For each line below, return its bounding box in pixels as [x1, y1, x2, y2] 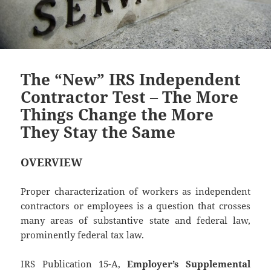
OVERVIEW [21, 154, 83, 169]
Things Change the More [21, 103, 214, 125]
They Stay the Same [21, 120, 176, 143]
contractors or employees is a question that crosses [21, 199, 250, 212]
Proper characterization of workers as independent [21, 184, 250, 197]
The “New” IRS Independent [21, 68, 241, 90]
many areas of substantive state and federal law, [21, 214, 250, 226]
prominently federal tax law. [21, 228, 145, 241]
